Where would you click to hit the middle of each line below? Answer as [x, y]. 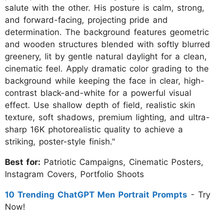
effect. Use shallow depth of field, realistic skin [100, 105]
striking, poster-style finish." [60, 142]
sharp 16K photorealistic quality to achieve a [94, 130]
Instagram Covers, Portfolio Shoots [74, 174]
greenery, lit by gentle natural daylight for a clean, [106, 57]
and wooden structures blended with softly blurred [108, 45]
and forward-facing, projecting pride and [86, 20]
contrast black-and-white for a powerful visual [98, 93]
